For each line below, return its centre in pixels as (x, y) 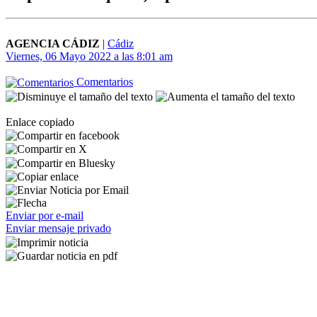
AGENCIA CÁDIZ (53, 44)
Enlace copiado (40, 122)
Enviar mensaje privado (58, 229)
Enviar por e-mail (45, 216)
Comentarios (103, 82)
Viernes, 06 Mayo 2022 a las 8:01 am (89, 56)
